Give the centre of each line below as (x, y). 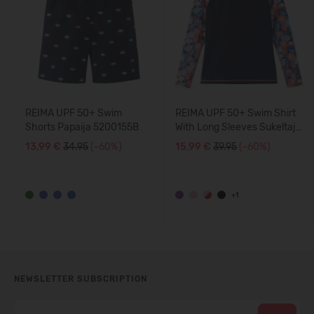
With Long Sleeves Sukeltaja (238, 128)
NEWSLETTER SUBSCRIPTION (81, 279)
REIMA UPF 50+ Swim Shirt (235, 114)
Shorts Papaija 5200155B (82, 128)
